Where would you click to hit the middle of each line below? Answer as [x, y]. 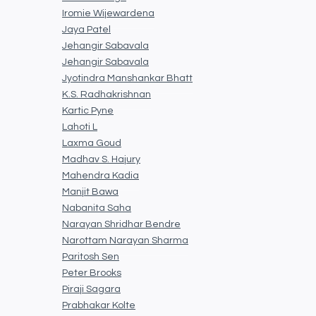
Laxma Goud [92, 144]
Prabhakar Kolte [99, 306]
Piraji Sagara [91, 290]
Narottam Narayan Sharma [125, 241]
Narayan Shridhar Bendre [121, 225]
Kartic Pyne [88, 111]
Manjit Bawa [90, 192]
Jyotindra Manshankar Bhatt [127, 79]
